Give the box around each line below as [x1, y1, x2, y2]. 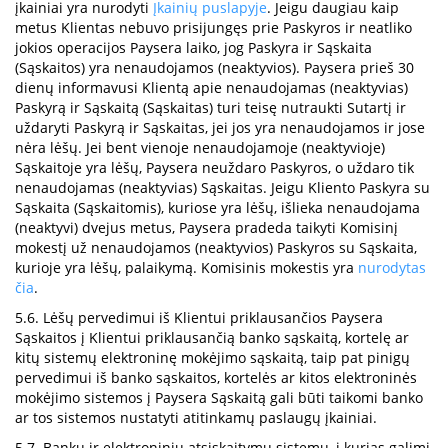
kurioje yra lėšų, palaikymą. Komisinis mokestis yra [15, 258, 358, 277]
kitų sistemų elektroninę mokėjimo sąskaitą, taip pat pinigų [15, 348, 410, 367]
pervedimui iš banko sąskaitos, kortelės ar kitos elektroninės [15, 368, 417, 387]
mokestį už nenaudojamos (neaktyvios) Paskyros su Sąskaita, [15, 238, 417, 257]
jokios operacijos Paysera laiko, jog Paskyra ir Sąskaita [15, 38, 372, 57]
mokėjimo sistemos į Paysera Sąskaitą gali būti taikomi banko [15, 388, 423, 407]
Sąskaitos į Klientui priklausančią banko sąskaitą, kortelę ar [15, 328, 409, 347]
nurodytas [358, 258, 426, 277]
